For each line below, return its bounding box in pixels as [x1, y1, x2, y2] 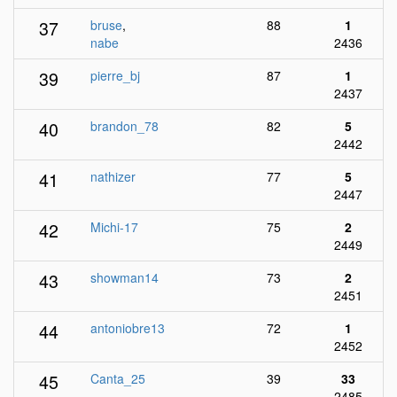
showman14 [90, 269, 159, 286]
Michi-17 [90, 218, 138, 236]
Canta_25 [90, 370, 145, 387]
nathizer [90, 167, 136, 185]
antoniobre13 [90, 319, 165, 337]
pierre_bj [90, 66, 140, 84]
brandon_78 [90, 117, 159, 135]
